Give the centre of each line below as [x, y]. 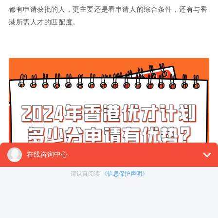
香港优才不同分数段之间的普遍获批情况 [87, 211]
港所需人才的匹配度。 [44, 22]
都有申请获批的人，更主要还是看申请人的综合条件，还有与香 [108, 9]
